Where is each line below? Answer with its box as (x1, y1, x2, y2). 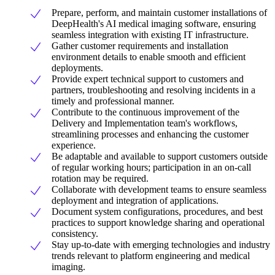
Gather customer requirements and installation (52, 40, 228, 51)
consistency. (52, 228, 98, 239)
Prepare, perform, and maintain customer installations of (52, 7, 267, 18)
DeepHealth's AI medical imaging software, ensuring (52, 18, 256, 29)
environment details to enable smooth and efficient (52, 51, 246, 62)
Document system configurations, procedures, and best (52, 206, 263, 217)
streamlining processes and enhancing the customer (52, 128, 249, 139)
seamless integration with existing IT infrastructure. (52, 29, 249, 40)
